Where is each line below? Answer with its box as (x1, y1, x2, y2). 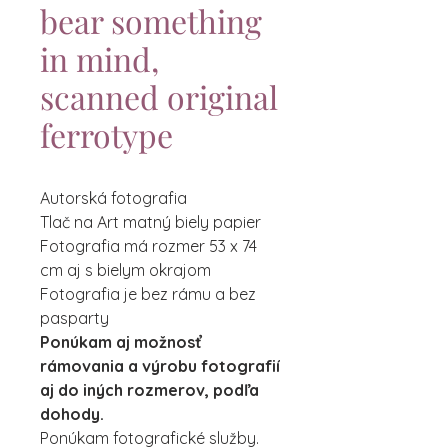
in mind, (40, 37, 159, 80)
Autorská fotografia (40, 188, 187, 208)
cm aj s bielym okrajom (40, 260, 211, 280)
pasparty (40, 308, 109, 328)
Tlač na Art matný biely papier (40, 212, 261, 232)
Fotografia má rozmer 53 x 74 (40, 236, 257, 256)
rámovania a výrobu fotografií (40, 356, 280, 376)
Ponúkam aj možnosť (40, 332, 202, 352)
